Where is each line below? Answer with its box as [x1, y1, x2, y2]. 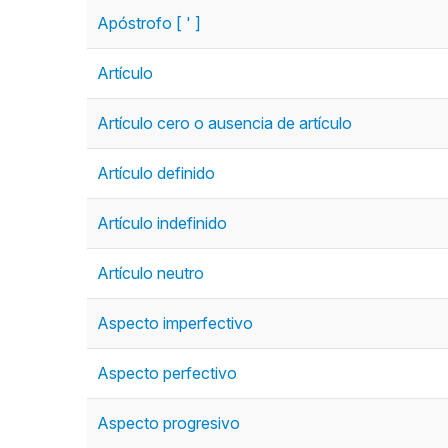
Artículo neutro [97, 263, 204, 283]
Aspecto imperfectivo [97, 313, 253, 333]
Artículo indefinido [97, 213, 227, 233]
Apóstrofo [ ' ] [97, 13, 201, 33]
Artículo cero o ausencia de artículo [97, 113, 352, 133]
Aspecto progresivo [97, 413, 240, 433]
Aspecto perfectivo [97, 363, 237, 383]
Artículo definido [97, 163, 215, 183]
